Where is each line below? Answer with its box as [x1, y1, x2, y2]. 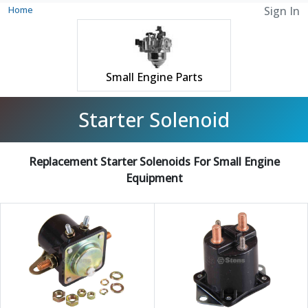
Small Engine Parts [105, 69, 203, 85]
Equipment [125, 170, 183, 186]
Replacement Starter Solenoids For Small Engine [28, 153, 280, 169]
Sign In [264, 3, 300, 19]
